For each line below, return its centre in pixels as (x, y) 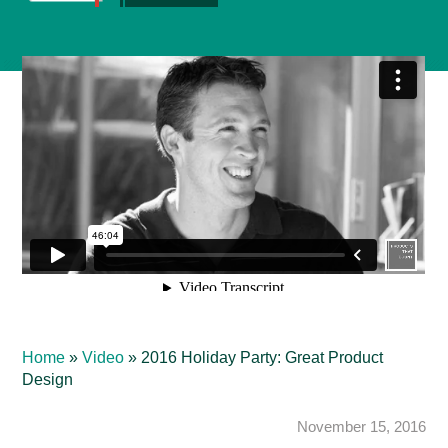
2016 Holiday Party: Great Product (262, 357)
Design (48, 379)
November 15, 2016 (361, 426)
